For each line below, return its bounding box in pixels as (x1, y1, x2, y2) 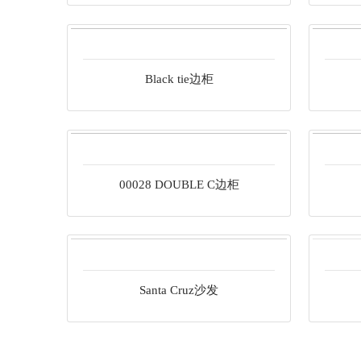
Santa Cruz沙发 (139, 283, 218, 297)
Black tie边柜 (144, 73, 214, 86)
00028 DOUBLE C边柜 (118, 177, 239, 191)
